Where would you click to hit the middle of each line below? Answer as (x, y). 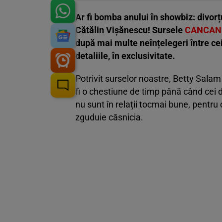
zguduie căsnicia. (109, 117)
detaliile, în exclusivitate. (125, 56)
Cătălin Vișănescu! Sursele (130, 30)
